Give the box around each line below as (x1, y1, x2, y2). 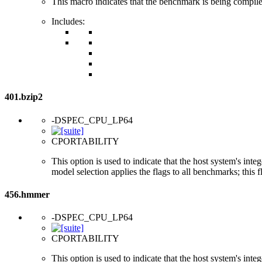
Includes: (51, 16, 85, 27)
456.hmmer (5, 189, 50, 199)
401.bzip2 (5, 92, 43, 102)
